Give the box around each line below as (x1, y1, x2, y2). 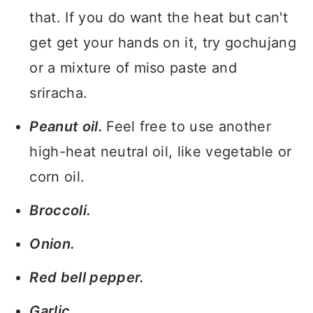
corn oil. (29, 168, 85, 185)
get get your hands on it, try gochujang (29, 34, 296, 51)
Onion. (29, 235, 75, 252)
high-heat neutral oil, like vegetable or (29, 143, 292, 160)
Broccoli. (29, 202, 92, 219)
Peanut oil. (29, 118, 107, 135)
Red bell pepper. (29, 269, 145, 286)
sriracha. (29, 85, 88, 101)
